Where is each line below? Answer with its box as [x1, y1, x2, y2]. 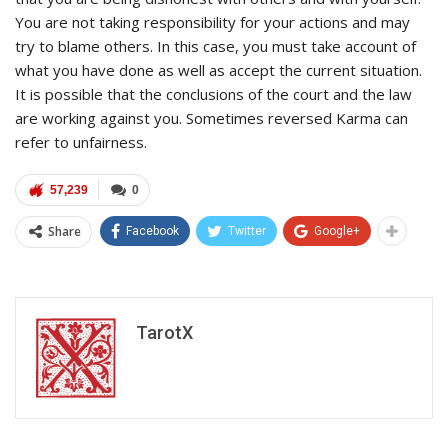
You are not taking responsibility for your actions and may [15, 11, 410, 32]
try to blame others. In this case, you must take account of [15, 35, 416, 56]
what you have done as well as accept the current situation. [15, 59, 422, 80]
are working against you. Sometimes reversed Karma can [15, 107, 408, 128]
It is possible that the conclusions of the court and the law [15, 83, 412, 104]
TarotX [136, 321, 193, 343]
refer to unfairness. [15, 131, 147, 152]
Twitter [228, 223, 266, 238]
